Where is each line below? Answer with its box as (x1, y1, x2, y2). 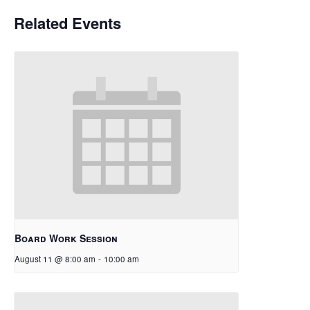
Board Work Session (15, 231, 118, 246)
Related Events (14, 11, 121, 34)
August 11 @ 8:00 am (15, 253, 95, 265)
